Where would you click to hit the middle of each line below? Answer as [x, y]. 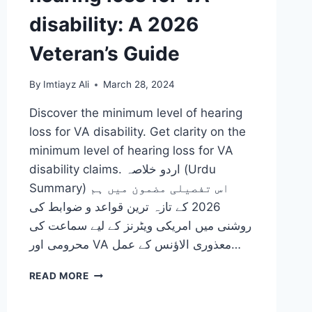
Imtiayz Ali [66, 85]
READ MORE [59, 276]
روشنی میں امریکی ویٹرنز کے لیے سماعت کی [140, 226]
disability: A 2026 [114, 24]
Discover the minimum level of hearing [135, 113]
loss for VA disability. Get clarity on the [137, 132]
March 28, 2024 [139, 85]
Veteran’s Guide [104, 53]
